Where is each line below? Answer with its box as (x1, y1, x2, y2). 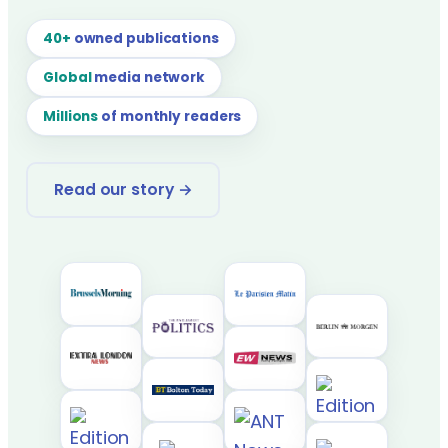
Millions (43, 107, 99, 126)
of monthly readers (98, 107, 242, 126)
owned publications (70, 29, 219, 48)
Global (43, 68, 92, 87)
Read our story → (54, 179, 193, 200)
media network (91, 68, 206, 87)
